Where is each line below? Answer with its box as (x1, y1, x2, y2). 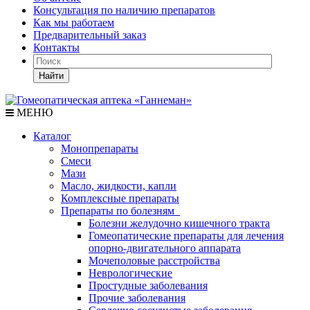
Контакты (33, 42, 80, 53)
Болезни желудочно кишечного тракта (89, 217, 270, 229)
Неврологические (89, 267, 172, 279)
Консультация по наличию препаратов (33, 4, 215, 16)
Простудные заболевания (89, 280, 208, 291)
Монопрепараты (61, 143, 138, 154)
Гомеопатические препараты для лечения (89, 230, 284, 241)
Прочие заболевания (89, 292, 185, 304)
